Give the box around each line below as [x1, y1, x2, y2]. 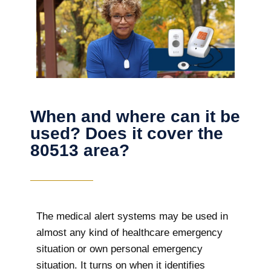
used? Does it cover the [30, 124, 223, 143]
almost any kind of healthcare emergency [36, 227, 223, 239]
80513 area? [30, 141, 129, 160]
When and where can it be [30, 107, 240, 126]
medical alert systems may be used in [53, 211, 228, 223]
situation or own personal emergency [36, 243, 203, 255]
